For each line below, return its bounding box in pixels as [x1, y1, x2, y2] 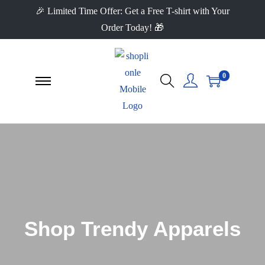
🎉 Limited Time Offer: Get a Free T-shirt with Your [35, 6, 230, 16]
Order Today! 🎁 [101, 22, 164, 33]
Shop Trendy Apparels [24, 217, 241, 240]
